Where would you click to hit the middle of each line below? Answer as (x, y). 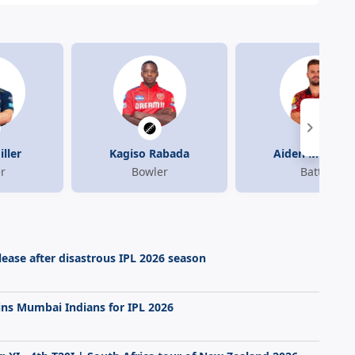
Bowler (149, 172)
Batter (316, 172)
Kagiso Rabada (149, 154)
